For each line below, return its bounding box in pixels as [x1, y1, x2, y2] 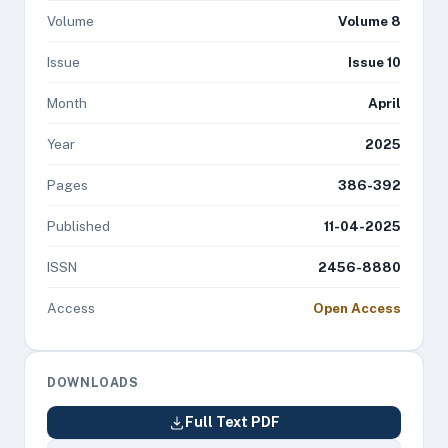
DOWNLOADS [47, 375, 139, 390]
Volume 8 [338, 13, 401, 29]
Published [47, 218, 110, 234]
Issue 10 [348, 54, 401, 70]
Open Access [313, 300, 401, 316]
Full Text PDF [184, 414, 280, 430]
